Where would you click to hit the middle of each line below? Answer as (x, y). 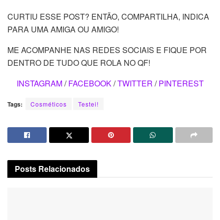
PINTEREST (181, 83)
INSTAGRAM (39, 83)
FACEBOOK (90, 83)
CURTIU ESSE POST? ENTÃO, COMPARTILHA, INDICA (108, 17)
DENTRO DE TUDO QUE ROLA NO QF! (79, 63)
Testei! (88, 104)
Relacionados (64, 169)
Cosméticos (49, 104)
